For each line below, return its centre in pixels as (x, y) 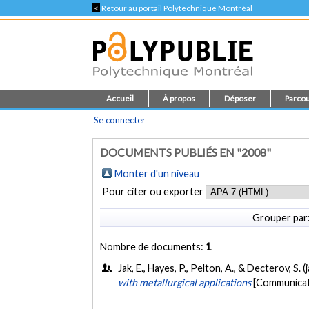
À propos (179, 98)
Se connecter (120, 120)
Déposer (240, 98)
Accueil (120, 98)
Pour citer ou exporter (154, 191)
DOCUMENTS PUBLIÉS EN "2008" (186, 152)
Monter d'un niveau (157, 173)
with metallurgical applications (185, 282)
